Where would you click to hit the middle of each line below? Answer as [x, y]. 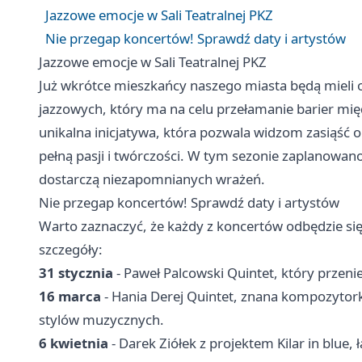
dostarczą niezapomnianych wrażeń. [152, 179]
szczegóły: [71, 250]
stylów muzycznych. [101, 320]
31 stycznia [76, 273]
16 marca [70, 297]
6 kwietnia [74, 343]
